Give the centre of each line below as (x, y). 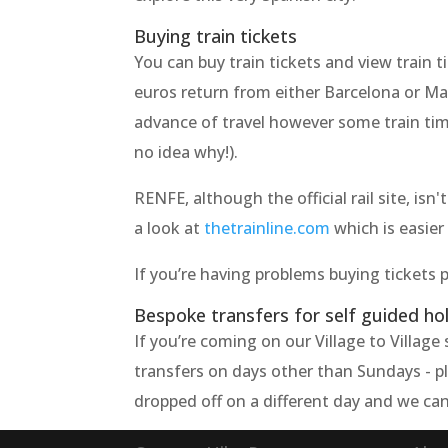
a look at (169, 228)
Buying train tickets (216, 36)
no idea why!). (186, 152)
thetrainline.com (267, 228)
